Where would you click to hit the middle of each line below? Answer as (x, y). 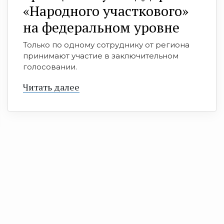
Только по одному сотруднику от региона (106, 44)
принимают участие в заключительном (101, 55)
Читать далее (51, 87)
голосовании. (50, 66)
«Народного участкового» (106, 10)
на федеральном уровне (101, 27)
